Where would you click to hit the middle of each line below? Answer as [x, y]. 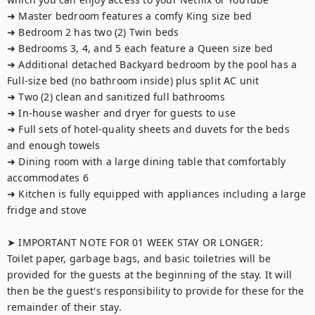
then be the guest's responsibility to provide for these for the [156, 291]
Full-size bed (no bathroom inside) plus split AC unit [135, 81]
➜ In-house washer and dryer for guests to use [121, 113]
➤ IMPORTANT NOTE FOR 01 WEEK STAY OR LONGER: [135, 242]
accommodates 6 [48, 178]
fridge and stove [47, 210]
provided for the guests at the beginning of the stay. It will [150, 275]
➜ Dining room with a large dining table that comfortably [147, 161]
